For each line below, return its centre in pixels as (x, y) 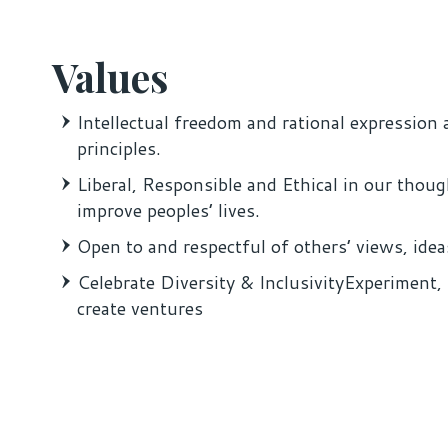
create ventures (140, 307)
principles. (119, 147)
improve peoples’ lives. (168, 209)
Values (110, 76)
